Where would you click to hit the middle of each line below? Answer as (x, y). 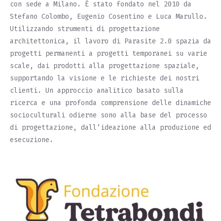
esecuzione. (32, 140)
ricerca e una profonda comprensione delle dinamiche (110, 103)
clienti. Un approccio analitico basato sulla (97, 91)
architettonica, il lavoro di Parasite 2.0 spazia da (110, 41)
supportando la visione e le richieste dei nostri (105, 78)
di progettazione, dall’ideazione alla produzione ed (110, 128)
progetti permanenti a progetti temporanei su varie (109, 54)
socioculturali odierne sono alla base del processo (109, 115)
